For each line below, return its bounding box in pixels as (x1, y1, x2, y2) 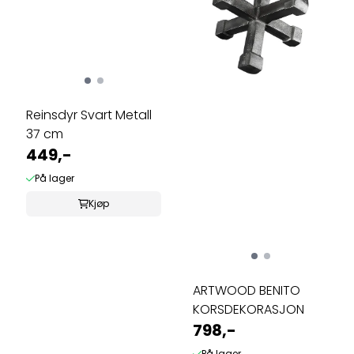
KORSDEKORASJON (193, 299, 304, 318)
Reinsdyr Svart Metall (26, 105, 152, 124)
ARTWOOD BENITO (193, 281, 300, 299)
